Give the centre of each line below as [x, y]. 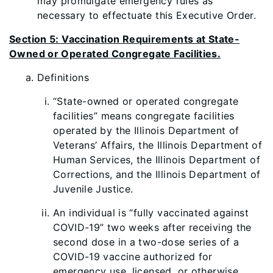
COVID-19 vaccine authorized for [133, 257]
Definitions [63, 77]
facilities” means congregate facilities [144, 116]
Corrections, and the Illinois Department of [157, 174]
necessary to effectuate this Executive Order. [147, 15]
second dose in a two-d [111, 242]
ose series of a [204, 242]
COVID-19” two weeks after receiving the [152, 227]
